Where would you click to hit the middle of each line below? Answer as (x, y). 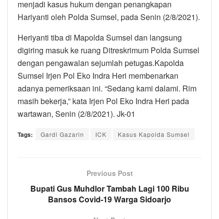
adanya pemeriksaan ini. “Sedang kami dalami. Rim (107, 88)
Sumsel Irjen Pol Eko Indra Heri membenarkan (98, 75)
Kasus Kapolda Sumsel (154, 134)
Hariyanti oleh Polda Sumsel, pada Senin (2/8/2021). (109, 17)
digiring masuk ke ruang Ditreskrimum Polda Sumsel (109, 50)
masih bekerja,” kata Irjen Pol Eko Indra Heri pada (103, 101)
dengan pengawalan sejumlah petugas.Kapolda (101, 63)
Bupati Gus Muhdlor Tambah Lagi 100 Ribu (109, 188)
